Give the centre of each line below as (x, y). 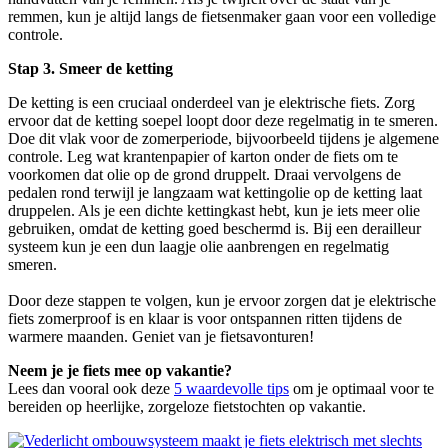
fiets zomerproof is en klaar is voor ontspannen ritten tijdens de (205, 318)
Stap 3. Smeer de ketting (90, 68)
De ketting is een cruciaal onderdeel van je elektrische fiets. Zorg (211, 102)
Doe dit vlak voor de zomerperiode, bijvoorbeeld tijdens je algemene (223, 138)
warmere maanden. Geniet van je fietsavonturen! (161, 336)
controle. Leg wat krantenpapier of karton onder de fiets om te (203, 156)
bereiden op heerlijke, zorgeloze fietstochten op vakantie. (187, 406)
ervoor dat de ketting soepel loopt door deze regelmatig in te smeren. (223, 120)
